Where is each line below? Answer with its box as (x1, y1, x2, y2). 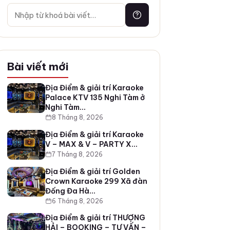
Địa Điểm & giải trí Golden (45, 166, 140, 176)
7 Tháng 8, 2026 (51, 150, 103, 158)
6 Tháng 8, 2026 (51, 197, 103, 205)
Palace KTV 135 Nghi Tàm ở (45, 93, 145, 103)
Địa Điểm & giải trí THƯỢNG (45, 213, 145, 223)
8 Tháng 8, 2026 (51, 113, 103, 122)
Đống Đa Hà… (45, 186, 95, 196)
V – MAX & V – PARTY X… (45, 139, 138, 149)
